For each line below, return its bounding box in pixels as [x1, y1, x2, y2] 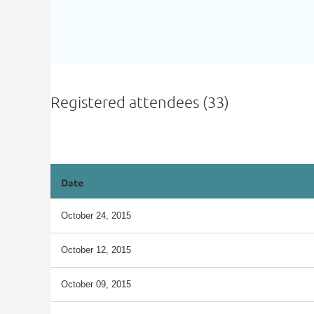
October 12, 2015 [61, 245, 131, 255]
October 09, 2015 [61, 279, 131, 289]
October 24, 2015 [61, 210, 131, 221]
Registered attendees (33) [50, 93, 229, 111]
